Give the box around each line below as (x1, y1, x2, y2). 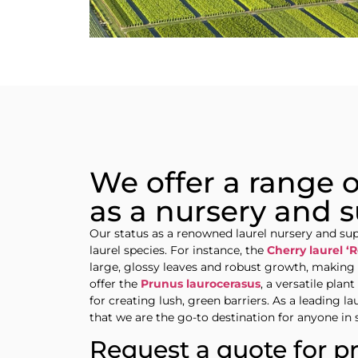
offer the (89, 276, 141, 292)
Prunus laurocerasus (141, 276, 261, 292)
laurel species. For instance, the (89, 243, 267, 258)
